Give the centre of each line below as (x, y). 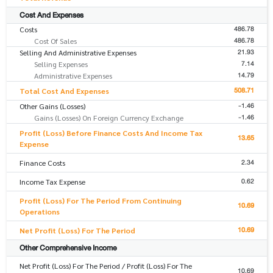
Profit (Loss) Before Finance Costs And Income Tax (111, 133)
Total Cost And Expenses (64, 91)
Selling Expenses (61, 64)
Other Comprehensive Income (68, 248)
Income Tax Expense (52, 182)
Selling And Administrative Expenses (78, 53)
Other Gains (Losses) (52, 106)
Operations (39, 212)
